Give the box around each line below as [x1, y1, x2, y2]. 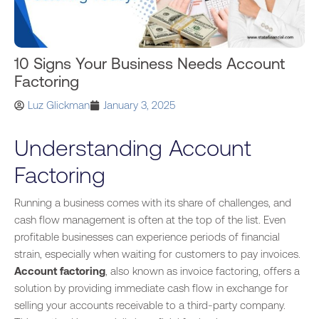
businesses [62, 231, 113, 243]
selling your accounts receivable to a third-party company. [14, 299, 286, 311]
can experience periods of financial [113, 231, 280, 243]
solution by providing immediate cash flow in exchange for [14, 282, 288, 294]
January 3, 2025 [103, 99, 175, 111]
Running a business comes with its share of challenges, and [14, 197, 291, 209]
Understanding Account [14, 135, 251, 161]
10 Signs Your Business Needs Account [14, 55, 285, 73]
